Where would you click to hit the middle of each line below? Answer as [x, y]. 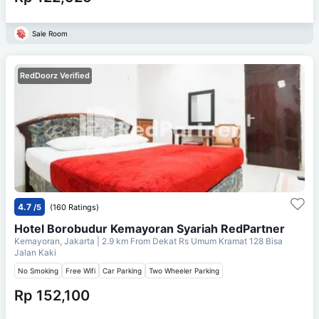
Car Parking [122, 270]
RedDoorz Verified [55, 75]
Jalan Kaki [35, 252]
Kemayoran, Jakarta [56, 241]
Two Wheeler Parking [184, 270]
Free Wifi [80, 270]
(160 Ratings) [74, 207]
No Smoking [38, 270]
